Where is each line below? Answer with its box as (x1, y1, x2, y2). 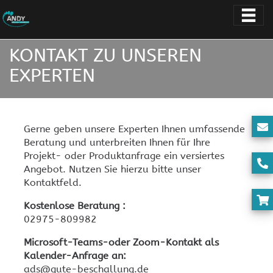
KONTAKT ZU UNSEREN (9, 44, 202, 66)
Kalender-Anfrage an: (24, 250, 126, 261)
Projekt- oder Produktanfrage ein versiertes (24, 150, 224, 161)
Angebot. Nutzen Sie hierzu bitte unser (24, 163, 201, 175)
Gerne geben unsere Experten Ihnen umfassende (24, 123, 245, 135)
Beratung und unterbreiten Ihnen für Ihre (24, 136, 210, 148)
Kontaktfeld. (24, 177, 82, 188)
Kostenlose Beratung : (24, 200, 126, 211)
